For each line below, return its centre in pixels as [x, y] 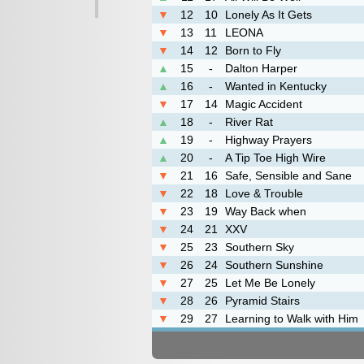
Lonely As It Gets [269, 15]
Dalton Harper [261, 68]
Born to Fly [253, 50]
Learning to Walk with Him [292, 318]
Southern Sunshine [274, 265]
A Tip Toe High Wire [275, 158]
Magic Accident [264, 104]
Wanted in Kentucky [276, 86]
